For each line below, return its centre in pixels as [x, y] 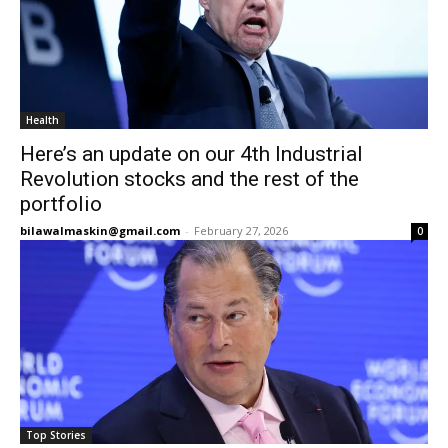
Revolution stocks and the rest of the [189, 179]
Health [42, 120]
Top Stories [56, 435]
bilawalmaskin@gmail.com [100, 230]
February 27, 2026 [241, 230]
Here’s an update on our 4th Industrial [191, 154]
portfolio [61, 204]
